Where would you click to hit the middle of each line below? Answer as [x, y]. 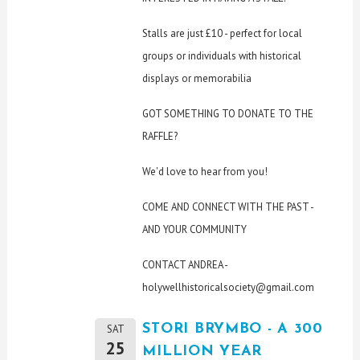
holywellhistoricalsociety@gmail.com [229, 287]
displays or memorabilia [197, 78]
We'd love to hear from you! [205, 171]
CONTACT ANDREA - [185, 264]
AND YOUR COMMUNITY [195, 229]
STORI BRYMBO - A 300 [233, 329]
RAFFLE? [160, 136]
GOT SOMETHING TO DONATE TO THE [228, 113]
